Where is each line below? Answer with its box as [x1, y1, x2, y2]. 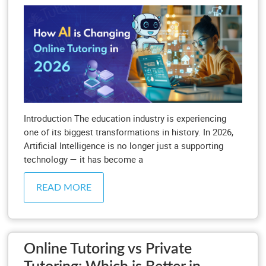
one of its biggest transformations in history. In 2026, [24, 125, 233, 138]
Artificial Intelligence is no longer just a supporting [24, 139, 223, 151]
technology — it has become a [24, 153, 143, 165]
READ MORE [36, 182, 91, 192]
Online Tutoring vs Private [24, 241, 192, 256]
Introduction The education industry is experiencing [24, 112, 226, 124]
